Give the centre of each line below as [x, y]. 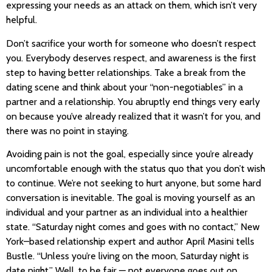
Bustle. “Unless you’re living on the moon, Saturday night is [127, 256]
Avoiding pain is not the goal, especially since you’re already [130, 154]
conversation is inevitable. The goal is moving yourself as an [131, 197]
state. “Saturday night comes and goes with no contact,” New [133, 226]
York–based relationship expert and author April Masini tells [130, 241]
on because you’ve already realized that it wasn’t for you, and [133, 116]
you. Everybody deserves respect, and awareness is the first [131, 58]
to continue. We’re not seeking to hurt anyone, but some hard [134, 183]
